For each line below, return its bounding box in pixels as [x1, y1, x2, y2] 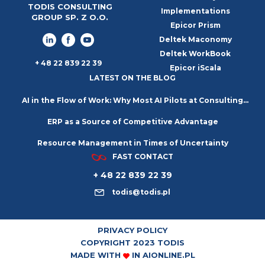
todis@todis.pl [112, 188, 170, 197]
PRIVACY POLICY [98, 225, 167, 235]
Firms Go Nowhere [95, 117, 170, 127]
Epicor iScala [169, 63, 221, 72]
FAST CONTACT [112, 152, 173, 161]
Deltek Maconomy [159, 34, 232, 44]
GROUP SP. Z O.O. [31, 12, 108, 22]
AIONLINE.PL [142, 250, 195, 260]
